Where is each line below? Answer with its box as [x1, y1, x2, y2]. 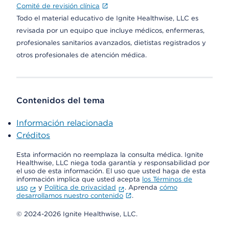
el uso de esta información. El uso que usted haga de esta [16, 167, 206, 175]
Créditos [16, 130, 50, 140]
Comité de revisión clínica [16, 2, 100, 10]
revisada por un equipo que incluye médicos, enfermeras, [16, 27, 204, 34]
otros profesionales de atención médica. [16, 51, 147, 59]
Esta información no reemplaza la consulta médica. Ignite [16, 151, 203, 158]
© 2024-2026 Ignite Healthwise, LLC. [16, 210, 138, 218]
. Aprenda [124, 184, 159, 191]
